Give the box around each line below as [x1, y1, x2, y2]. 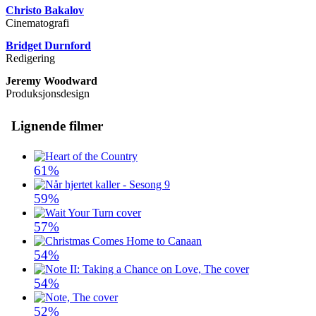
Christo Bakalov [6, 4, 84, 17]
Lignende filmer [11, 119, 103, 134]
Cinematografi [6, 17, 69, 30]
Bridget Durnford [6, 39, 91, 52]
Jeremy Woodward [6, 75, 97, 87]
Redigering [6, 52, 55, 65]
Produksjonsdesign [6, 87, 90, 100]
